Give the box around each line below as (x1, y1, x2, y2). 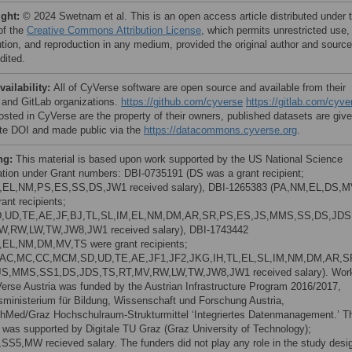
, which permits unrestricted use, (201, 24, 350, 36)
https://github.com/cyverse (121, 96, 243, 108)
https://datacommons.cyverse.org (144, 124, 297, 136)
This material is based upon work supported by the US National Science (16, 153, 343, 165)
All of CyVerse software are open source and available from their (53, 82, 346, 93)
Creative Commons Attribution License (27, 24, 201, 36)
